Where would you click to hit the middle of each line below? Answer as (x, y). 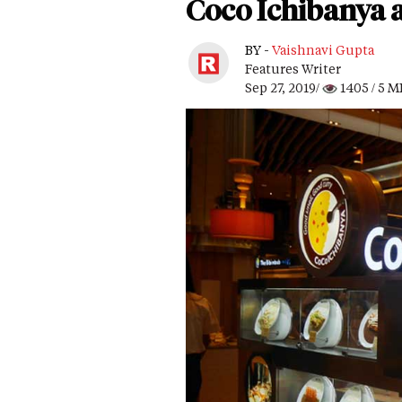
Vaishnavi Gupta (323, 49)
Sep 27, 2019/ (284, 87)
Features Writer (293, 68)
